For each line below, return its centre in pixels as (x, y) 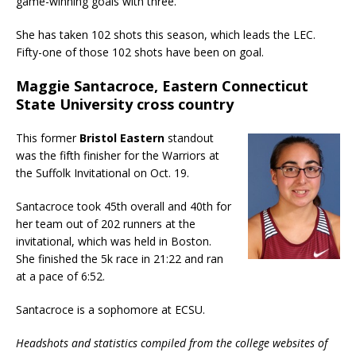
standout (191, 138)
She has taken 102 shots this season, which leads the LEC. (166, 35)
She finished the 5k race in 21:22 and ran (120, 259)
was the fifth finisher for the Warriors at (118, 155)
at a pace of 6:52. (60, 276)
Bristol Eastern (124, 138)
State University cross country (125, 104)
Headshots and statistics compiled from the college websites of (172, 343)
